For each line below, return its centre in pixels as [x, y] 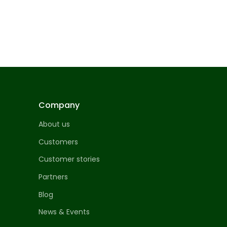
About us [54, 124]
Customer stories [69, 159]
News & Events [64, 212]
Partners [53, 177]
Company [59, 105]
